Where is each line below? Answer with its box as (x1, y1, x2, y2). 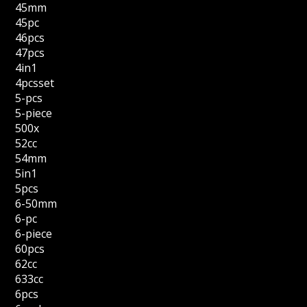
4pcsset (15, 75, 55, 90)
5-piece (15, 106, 53, 121)
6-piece (15, 226, 53, 241)
